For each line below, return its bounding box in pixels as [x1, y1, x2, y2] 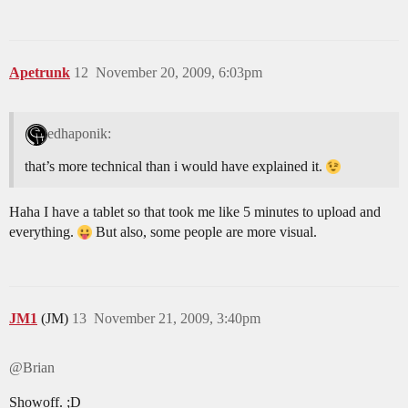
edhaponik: [46, 126, 111, 142]
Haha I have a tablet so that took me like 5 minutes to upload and [9, 204, 381, 220]
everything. [9, 224, 77, 240]
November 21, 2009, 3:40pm [94, 311, 260, 327]
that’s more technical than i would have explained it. [25, 158, 326, 175]
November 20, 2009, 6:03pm [96, 65, 262, 81]
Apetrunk [9, 65, 70, 81]
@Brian [9, 360, 55, 376]
